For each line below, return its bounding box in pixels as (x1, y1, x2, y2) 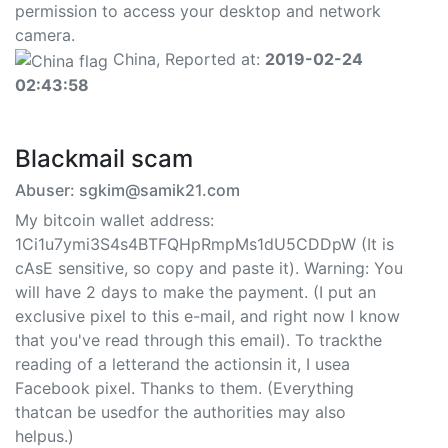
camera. (15, 25, 75, 46)
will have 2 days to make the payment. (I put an (15, 281, 376, 302)
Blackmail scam (15, 143, 193, 173)
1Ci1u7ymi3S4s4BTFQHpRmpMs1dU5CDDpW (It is (15, 233, 394, 254)
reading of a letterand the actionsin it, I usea (15, 353, 350, 374)
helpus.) (15, 425, 74, 446)
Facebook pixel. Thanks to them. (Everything (15, 377, 354, 398)
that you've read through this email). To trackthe (15, 329, 382, 350)
